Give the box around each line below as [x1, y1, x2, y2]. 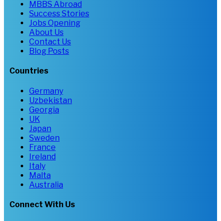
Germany [29, 86, 63, 96]
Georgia [29, 105, 59, 114]
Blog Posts [29, 46, 69, 56]
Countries [9, 66, 48, 76]
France [29, 142, 56, 152]
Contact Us [29, 37, 71, 46]
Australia [29, 180, 63, 189]
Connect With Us [9, 199, 75, 209]
